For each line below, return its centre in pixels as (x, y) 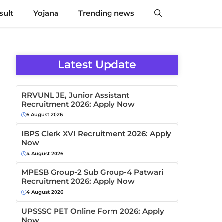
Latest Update (97, 65)
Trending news (106, 13)
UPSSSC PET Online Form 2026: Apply (93, 211)
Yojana (46, 13)
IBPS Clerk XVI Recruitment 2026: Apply (96, 134)
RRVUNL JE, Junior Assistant (75, 95)
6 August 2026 (45, 115)
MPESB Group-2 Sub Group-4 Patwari (92, 172)
